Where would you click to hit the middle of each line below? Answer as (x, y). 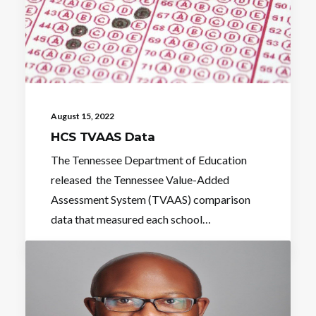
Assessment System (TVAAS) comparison (151, 199)
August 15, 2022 (83, 116)
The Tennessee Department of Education (149, 159)
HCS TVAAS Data (103, 136)
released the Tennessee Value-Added (140, 179)
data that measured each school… (131, 219)
